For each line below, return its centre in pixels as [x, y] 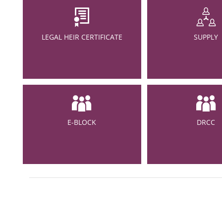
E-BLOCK [82, 122]
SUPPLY [206, 37]
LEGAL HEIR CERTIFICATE [82, 37]
